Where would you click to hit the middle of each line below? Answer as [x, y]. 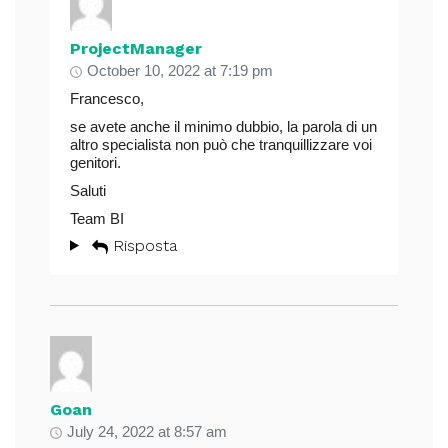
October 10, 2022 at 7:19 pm [180, 70]
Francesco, [107, 98]
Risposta [144, 245]
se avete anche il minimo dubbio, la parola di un [223, 126]
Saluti [88, 190]
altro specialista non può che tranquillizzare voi [221, 144]
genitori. [95, 162]
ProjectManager [136, 48]
